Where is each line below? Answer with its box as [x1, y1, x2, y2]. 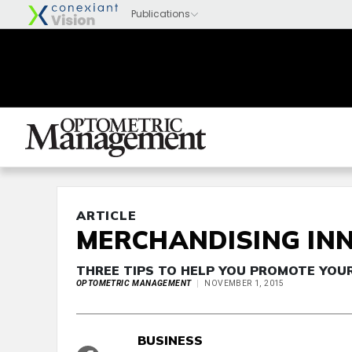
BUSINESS [137, 332, 203, 348]
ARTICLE [76, 207, 137, 223]
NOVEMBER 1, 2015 [204, 278, 284, 288]
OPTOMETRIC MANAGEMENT [76, 278, 192, 288]
